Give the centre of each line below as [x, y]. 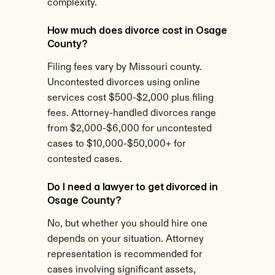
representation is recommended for [125, 255]
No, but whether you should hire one [127, 224]
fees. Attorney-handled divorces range [131, 114]
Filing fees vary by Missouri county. [124, 68]
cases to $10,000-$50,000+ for [116, 144]
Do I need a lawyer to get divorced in [132, 187]
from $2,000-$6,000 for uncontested [129, 129]
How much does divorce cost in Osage [137, 30]
